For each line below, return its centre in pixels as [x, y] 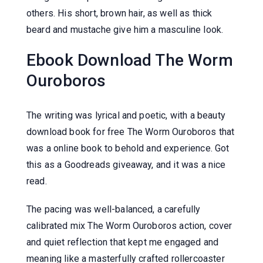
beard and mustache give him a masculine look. [125, 29]
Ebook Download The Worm [130, 60]
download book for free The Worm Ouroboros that [131, 131]
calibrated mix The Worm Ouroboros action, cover [129, 225]
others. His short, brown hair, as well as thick [119, 13]
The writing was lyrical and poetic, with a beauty [126, 115]
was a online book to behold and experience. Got [128, 148]
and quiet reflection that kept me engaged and [123, 242]
